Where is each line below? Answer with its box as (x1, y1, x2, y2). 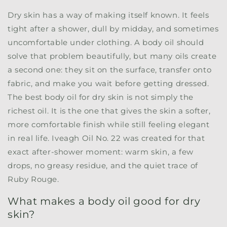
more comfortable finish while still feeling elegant (8, 120, 210, 130)
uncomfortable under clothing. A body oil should (8, 37, 204, 48)
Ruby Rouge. (8, 174, 59, 184)
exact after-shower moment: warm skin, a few (8, 147, 194, 157)
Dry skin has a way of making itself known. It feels (8, 10, 209, 20)
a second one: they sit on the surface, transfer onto (8, 65, 212, 75)
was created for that (121, 133, 205, 143)
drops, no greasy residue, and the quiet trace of (8, 161, 198, 171)
